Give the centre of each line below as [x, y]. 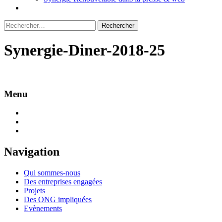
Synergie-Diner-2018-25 [84, 50]
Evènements [43, 209]
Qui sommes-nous [52, 173]
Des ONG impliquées [58, 200]
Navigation [32, 152]
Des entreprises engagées [63, 182]
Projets [34, 191]
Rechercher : [23, 24]
